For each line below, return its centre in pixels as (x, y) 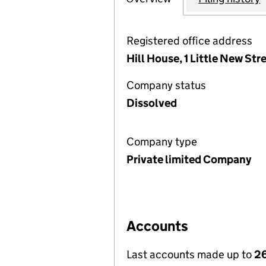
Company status (166, 85)
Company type (162, 142)
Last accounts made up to (190, 254)
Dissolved (152, 103)
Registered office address (189, 41)
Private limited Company (189, 159)
